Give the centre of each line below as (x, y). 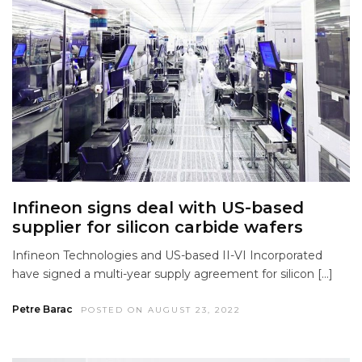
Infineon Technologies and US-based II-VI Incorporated (167, 256)
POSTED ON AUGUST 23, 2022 (161, 310)
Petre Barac (42, 309)
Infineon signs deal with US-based (158, 208)
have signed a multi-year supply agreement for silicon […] (173, 274)
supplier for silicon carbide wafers (158, 227)
